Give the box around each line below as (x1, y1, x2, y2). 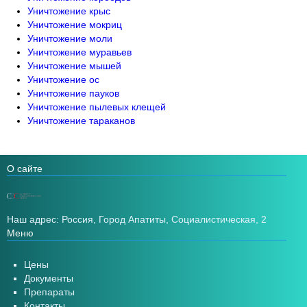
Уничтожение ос (27, 74, 99, 85)
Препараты (24, 286, 75, 297)
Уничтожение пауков (27, 88, 119, 99)
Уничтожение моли (27, 33, 112, 44)
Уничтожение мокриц (27, 19, 122, 30)
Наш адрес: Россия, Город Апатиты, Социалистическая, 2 (7, 213, 267, 225)
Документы (24, 273, 73, 284)
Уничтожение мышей (27, 60, 121, 71)
